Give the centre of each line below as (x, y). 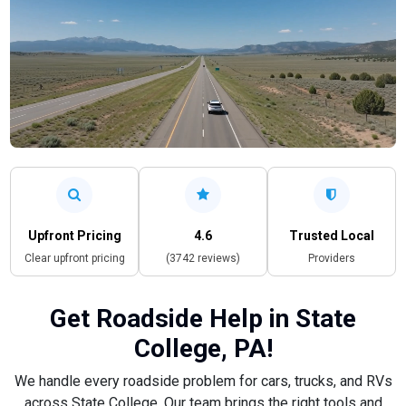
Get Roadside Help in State (203, 318)
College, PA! (203, 348)
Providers (331, 258)
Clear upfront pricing (74, 258)
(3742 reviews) (203, 258)
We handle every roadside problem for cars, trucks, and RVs (203, 381)
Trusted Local (331, 235)
